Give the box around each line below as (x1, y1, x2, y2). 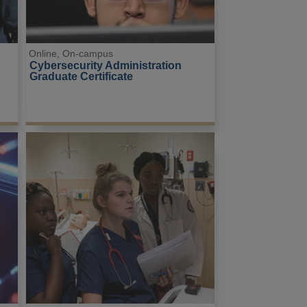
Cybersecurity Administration (29, 59, 184, 72)
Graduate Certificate (29, 70, 133, 83)
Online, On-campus (29, 48, 114, 60)
